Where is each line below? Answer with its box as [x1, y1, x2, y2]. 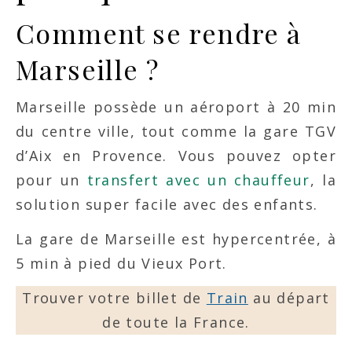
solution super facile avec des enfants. [16, 195, 318, 214]
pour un [16, 170, 87, 190]
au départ [247, 288, 330, 308]
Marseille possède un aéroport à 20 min [16, 97, 336, 117]
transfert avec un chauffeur [86, 170, 310, 190]
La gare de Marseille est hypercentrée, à [16, 229, 336, 249]
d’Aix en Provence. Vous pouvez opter [16, 146, 336, 166]
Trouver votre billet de [22, 288, 207, 308]
